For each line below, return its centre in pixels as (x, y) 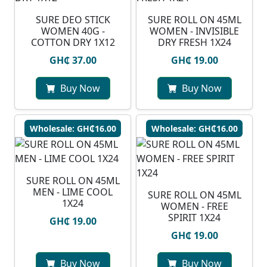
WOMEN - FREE (194, 207)
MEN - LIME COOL (73, 192)
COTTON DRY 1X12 (73, 43)
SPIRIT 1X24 (194, 218)
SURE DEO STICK (73, 20)
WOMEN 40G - (73, 31)
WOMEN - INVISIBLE (194, 31)
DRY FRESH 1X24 (194, 43)
